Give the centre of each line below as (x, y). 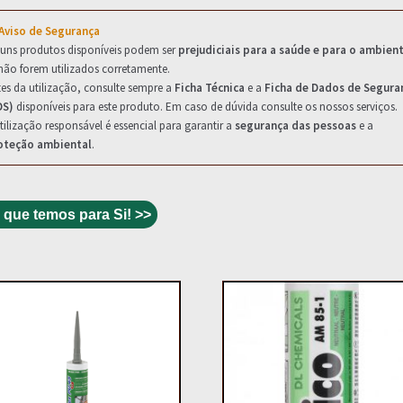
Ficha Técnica (209, 88)
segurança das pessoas (295, 126)
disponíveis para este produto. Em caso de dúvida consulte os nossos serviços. (205, 107)
